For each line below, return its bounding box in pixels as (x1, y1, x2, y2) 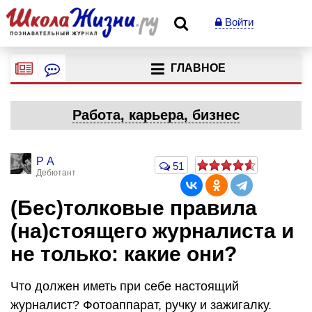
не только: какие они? (10, 242, 237, 265)
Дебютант (36, 168, 76, 178)
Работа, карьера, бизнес (72, 107, 240, 123)
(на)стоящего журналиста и (10, 219, 294, 242)
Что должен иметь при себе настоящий (10, 279, 239, 293)
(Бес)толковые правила (10, 196, 257, 219)
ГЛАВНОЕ (170, 62, 226, 75)
